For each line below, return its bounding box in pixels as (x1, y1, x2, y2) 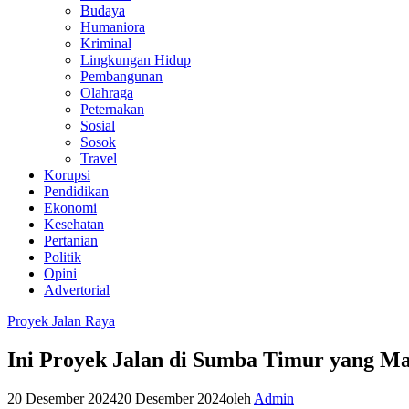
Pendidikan (44, 184, 109, 199)
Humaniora (80, 19, 145, 35)
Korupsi (44, 167, 90, 183)
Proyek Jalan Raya (7, 313, 115, 329)
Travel (80, 151, 117, 166)
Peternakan (80, 101, 144, 117)
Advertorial (44, 282, 110, 298)
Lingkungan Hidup (80, 52, 191, 68)
